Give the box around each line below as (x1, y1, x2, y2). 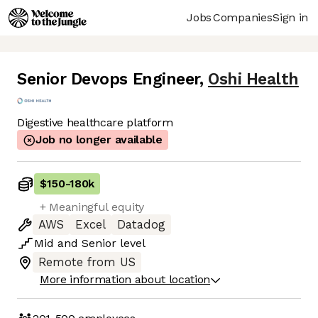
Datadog (117, 218, 165, 232)
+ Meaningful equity (40, 200, 144, 214)
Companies (213, 10, 273, 24)
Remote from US (38, 256, 136, 270)
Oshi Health (207, 70, 299, 89)
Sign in (273, 10, 308, 24)
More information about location (40, 273, 211, 287)
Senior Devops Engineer (17, 70, 199, 89)
